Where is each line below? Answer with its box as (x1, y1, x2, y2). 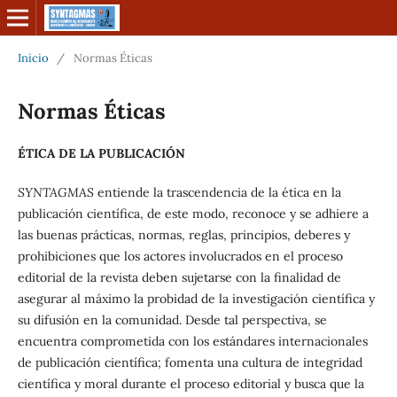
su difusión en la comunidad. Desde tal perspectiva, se (17, 311, 327, 328)
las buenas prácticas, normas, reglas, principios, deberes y (17, 226, 350, 243)
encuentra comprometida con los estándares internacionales (17, 332, 368, 349)
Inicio (17, 50, 49, 66)
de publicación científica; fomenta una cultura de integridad (17, 354, 362, 370)
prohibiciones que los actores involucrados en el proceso (17, 247, 343, 264)
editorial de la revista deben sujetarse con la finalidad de (17, 269, 341, 285)
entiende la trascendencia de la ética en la (97, 183, 341, 200)
